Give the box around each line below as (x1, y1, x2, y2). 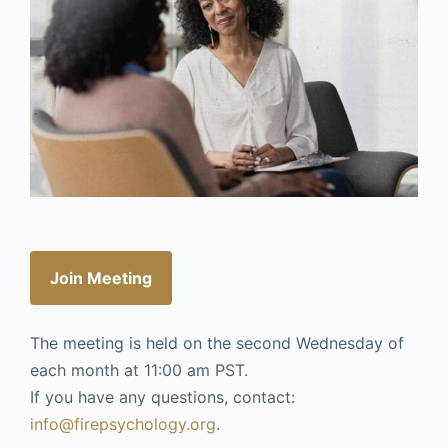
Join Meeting (50, 267, 152, 288)
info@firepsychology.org (30, 414, 216, 434)
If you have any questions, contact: (30, 387, 295, 407)
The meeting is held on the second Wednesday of (30, 333, 404, 353)
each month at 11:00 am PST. (30, 360, 253, 380)
